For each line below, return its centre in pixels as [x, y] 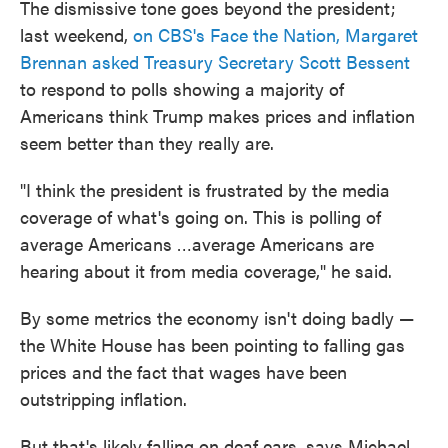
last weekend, [76, 34]
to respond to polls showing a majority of [182, 88]
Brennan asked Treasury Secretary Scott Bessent [215, 61]
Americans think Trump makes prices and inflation [217, 115]
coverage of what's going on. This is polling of [200, 216]
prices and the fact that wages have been [183, 371]
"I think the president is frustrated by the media [205, 189]
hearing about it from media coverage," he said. [206, 270]
